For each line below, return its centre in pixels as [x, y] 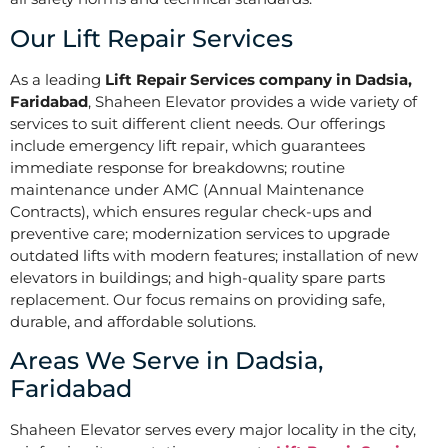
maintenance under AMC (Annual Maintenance [187, 189]
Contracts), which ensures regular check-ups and [191, 211]
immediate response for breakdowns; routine [177, 167]
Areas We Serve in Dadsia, [166, 361]
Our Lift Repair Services [151, 38]
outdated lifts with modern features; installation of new [214, 255]
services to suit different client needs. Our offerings [197, 123]
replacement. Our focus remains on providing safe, [197, 299]
